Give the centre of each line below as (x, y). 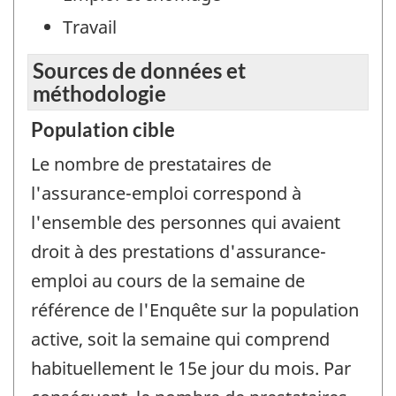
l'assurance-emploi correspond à (166, 193)
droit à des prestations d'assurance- (179, 251)
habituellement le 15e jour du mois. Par (191, 368)
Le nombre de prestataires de (151, 164)
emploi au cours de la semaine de (168, 280)
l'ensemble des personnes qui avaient (186, 222)
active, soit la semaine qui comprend (180, 339)
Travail (90, 27)
